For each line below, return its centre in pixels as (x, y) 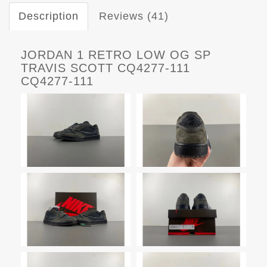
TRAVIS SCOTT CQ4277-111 (105, 68)
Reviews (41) (134, 16)
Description (49, 16)
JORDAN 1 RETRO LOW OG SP (116, 55)
